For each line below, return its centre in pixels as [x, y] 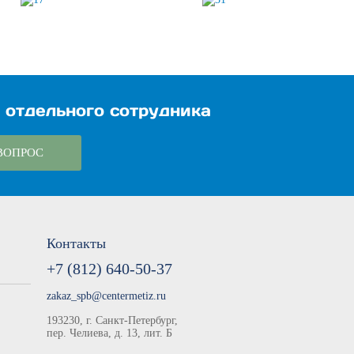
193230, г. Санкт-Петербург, [113, 320]
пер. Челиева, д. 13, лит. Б [110, 333]
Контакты [77, 243]
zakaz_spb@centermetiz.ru [107, 296]
